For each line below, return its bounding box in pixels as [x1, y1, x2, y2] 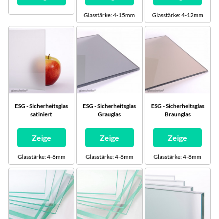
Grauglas [98, 110, 121, 118]
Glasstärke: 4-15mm [84, 11, 135, 19]
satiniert [30, 110, 53, 118]
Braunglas [164, 110, 191, 118]
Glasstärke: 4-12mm [152, 11, 203, 19]
